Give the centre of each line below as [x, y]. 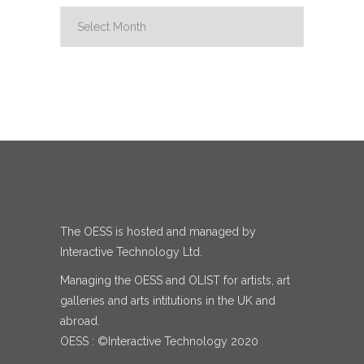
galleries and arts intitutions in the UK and [168, 301]
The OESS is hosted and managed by [158, 232]
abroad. [80, 321]
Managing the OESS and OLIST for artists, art [175, 281]
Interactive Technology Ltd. [131, 252]
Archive [79, 15]
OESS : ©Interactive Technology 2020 [159, 342]
